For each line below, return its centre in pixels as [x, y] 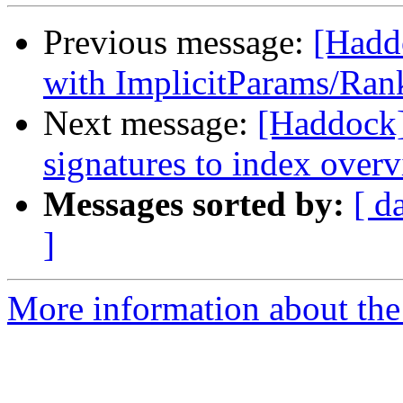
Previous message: [178, 42]
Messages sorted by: [194, 204]
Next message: [150, 123]
